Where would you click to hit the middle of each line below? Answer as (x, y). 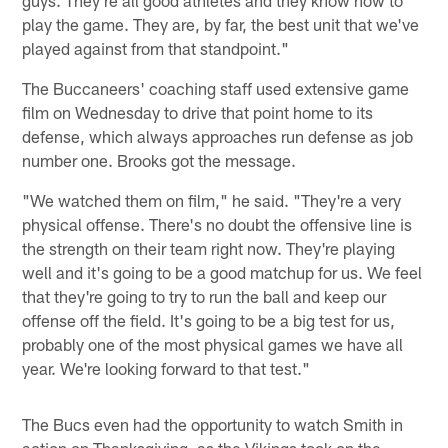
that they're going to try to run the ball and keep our (204, 295)
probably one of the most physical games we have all (213, 343)
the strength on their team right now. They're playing (209, 247)
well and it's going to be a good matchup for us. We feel (222, 271)
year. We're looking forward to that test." (166, 367)
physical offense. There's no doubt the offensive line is (217, 223)
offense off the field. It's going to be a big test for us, (209, 319)
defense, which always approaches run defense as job (218, 135)
